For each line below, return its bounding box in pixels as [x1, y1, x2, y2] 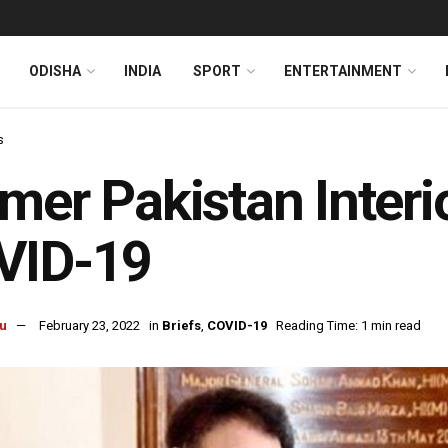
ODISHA [29, 63, 81, 79]
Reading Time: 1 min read [276, 318, 421, 334]
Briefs [162, 318, 201, 334]
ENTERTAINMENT [284, 63, 402, 79]
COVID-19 [207, 318, 267, 334]
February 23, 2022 [39, 318, 140, 334]
